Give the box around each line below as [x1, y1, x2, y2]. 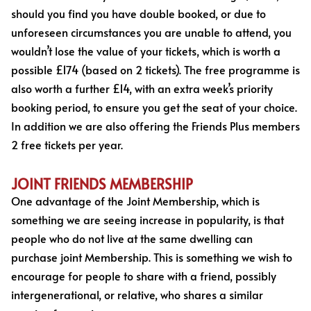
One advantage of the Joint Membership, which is [11, 192, 260, 208]
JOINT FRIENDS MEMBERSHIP [11, 174, 193, 194]
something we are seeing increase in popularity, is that [11, 211, 284, 227]
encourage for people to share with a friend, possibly [11, 267, 276, 283]
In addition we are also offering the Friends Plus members [11, 117, 300, 133]
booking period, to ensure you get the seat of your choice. [11, 99, 297, 115]
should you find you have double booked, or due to [11, 5, 266, 21]
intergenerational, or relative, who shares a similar [11, 286, 263, 302]
